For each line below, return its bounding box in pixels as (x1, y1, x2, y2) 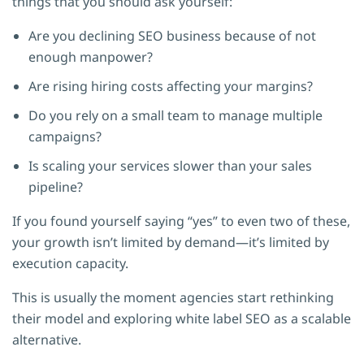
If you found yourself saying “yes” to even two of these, (12, 211, 350, 230)
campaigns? (28, 127, 102, 145)
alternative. (12, 330, 81, 349)
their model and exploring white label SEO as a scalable (12, 309, 351, 327)
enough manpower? (28, 47, 153, 66)
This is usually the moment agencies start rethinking (12, 288, 334, 306)
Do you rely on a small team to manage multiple (28, 106, 323, 124)
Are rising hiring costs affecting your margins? (28, 76, 313, 95)
